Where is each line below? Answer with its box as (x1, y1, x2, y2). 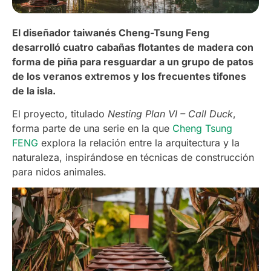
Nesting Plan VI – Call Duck (108, 107, 233, 120)
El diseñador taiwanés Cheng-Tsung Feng (12, 26, 209, 39)
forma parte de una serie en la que (12, 122, 172, 134)
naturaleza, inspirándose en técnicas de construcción (12, 151, 254, 163)
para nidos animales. (12, 165, 106, 178)
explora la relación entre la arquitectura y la (38, 136, 240, 149)
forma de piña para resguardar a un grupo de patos (12, 55, 253, 68)
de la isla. (12, 84, 56, 97)
